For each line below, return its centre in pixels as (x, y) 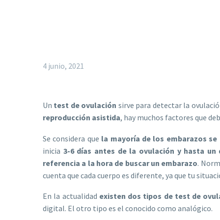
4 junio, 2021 (63, 66)
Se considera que (72, 138)
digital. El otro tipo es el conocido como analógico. (128, 208)
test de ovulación (86, 105)
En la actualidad (71, 196)
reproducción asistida (82, 117)
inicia (53, 151)
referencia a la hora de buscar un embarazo (120, 163)
